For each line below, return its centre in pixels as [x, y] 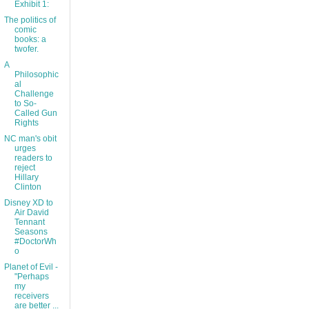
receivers [31, 296]
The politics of [30, 20]
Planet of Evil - [31, 267]
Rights [26, 123]
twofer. [26, 49]
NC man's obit [30, 139]
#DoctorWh [35, 242]
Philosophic [36, 75]
